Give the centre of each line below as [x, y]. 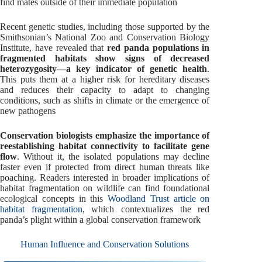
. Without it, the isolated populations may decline [113, 156]
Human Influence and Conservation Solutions [105, 244]
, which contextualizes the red [146, 209]
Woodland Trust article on [159, 198]
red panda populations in [158, 47]
